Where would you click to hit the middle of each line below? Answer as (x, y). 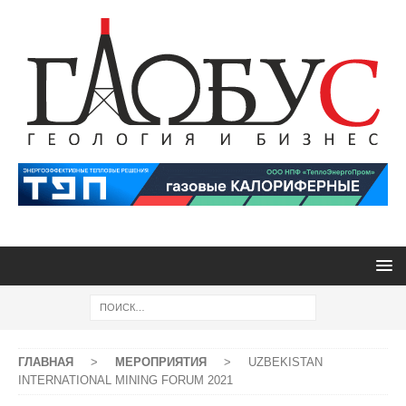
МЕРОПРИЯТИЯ (161, 362)
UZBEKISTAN (285, 362)
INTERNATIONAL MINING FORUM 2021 (126, 380)
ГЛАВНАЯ (46, 362)
